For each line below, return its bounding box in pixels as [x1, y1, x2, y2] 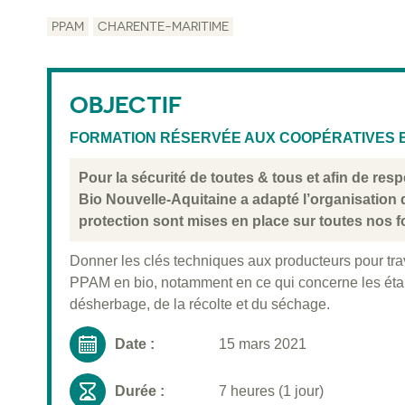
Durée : [115, 383, 165, 400]
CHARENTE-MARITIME [98, 19, 229, 34]
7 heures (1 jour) [219, 383, 324, 400]
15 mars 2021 [219, 336, 306, 353]
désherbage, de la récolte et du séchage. [70, 297, 330, 313]
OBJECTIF [70, 90, 182, 119]
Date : [115, 336, 155, 353]
